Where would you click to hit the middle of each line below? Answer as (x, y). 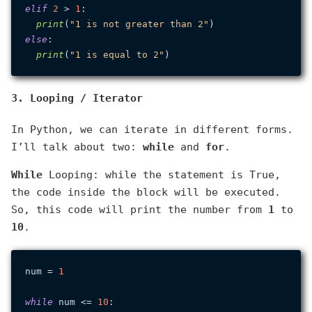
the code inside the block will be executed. (146, 193)
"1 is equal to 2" (117, 54)
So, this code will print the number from (140, 210)
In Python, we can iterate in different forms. (152, 130)
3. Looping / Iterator (77, 99)
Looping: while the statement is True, (162, 175)
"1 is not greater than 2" (139, 24)
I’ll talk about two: (77, 147)
